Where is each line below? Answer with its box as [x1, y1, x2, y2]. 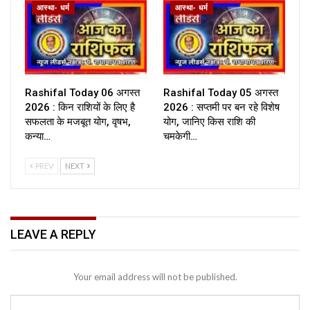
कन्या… [25, 130, 51, 143]
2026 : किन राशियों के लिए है [25, 101, 135, 114]
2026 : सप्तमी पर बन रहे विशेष [163, 101, 280, 114]
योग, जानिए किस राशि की [163, 116, 255, 129]
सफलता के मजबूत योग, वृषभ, [25, 116, 131, 129]
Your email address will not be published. [73, 271, 237, 282]
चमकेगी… [163, 130, 197, 143]
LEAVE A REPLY [10, 227, 96, 242]
